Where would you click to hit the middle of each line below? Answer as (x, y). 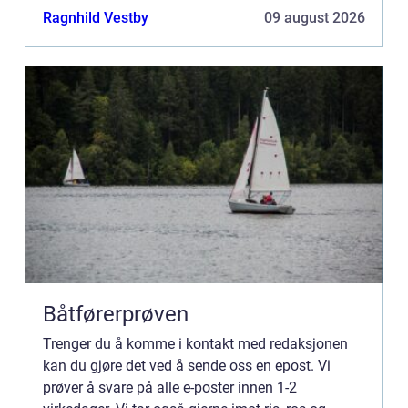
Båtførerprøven (116, 314)
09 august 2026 (315, 17)
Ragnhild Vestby (96, 17)
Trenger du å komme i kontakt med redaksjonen (195, 343)
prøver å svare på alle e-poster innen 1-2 (170, 387)
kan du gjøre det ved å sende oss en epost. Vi (187, 365)
